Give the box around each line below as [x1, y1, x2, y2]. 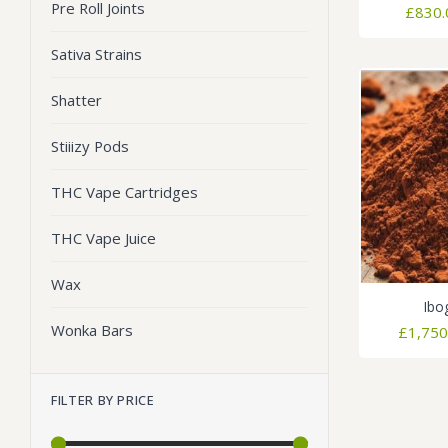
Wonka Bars [51, 320, 133, 340]
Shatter [51, 90, 102, 110]
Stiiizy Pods [51, 136, 129, 156]
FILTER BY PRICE [51, 391, 155, 409]
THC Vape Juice [51, 228, 156, 248]
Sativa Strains [51, 44, 142, 64]
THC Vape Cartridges [51, 182, 198, 202]
